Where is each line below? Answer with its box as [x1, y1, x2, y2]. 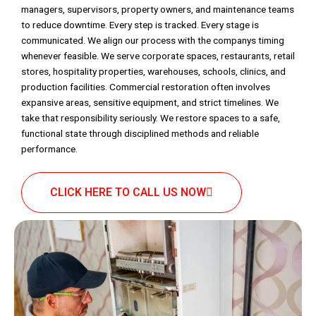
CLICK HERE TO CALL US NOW [50, 185, 206, 199]
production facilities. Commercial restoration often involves [21, 81, 270, 92]
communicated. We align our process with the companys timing [21, 35, 284, 46]
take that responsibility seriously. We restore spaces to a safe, [21, 112, 280, 123]
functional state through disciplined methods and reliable [21, 128, 259, 139]
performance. [21, 143, 78, 154]
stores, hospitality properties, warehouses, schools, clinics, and [21, 66, 286, 77]
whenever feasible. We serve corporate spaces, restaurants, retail [21, 50, 295, 61]
